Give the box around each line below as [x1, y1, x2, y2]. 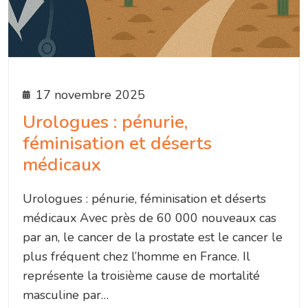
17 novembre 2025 [36, 87, 145, 104]
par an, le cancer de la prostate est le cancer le [23, 229, 283, 246]
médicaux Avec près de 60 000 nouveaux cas [23, 210, 276, 227]
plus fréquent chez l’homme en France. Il [23, 248, 250, 265]
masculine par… [23, 287, 109, 304]
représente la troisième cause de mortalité [23, 267, 260, 285]
